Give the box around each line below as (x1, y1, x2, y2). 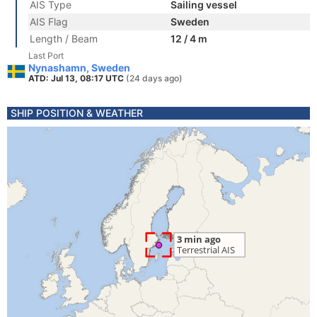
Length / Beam (30, 33, 98, 45)
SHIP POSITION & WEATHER (11, 107, 143, 119)
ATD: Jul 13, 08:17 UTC (28, 73, 126, 83)
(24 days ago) (126, 73, 183, 83)
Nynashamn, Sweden (28, 62, 130, 74)
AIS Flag (30, 16, 68, 28)
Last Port (28, 50, 64, 61)
